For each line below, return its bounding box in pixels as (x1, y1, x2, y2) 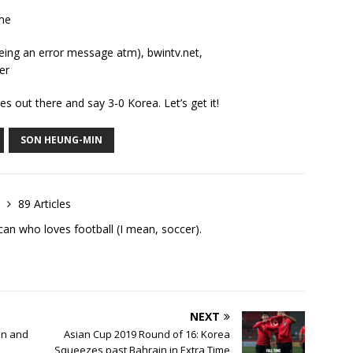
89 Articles (18, 195, 71, 211)
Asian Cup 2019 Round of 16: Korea (64, 326, 231, 341)
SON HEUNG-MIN (20, 132, 102, 147)
